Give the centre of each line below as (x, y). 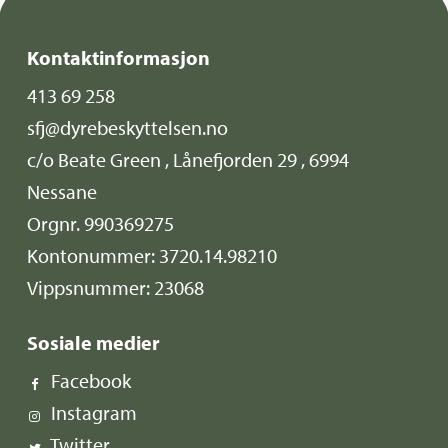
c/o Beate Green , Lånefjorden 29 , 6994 (188, 160)
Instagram (94, 413)
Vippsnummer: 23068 (116, 288)
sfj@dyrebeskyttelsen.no (128, 128)
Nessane (62, 192)
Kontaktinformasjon (119, 58)
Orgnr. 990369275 (101, 224)
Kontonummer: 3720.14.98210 (152, 256)
